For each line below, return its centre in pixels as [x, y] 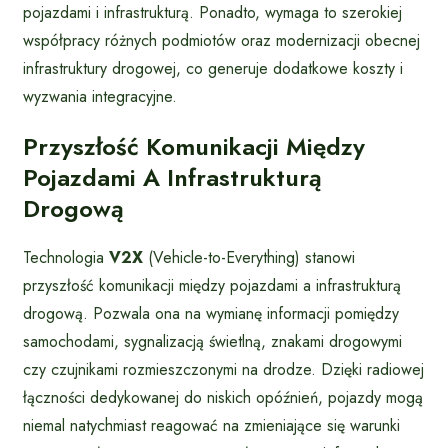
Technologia [66, 257]
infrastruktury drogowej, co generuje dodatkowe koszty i [213, 68]
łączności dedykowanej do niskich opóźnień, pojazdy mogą [223, 397]
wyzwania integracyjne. [100, 96]
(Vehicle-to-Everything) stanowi [249, 257]
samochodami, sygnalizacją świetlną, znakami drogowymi [212, 341]
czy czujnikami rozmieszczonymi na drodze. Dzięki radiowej [223, 369]
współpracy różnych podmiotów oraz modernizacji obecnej [221, 40]
